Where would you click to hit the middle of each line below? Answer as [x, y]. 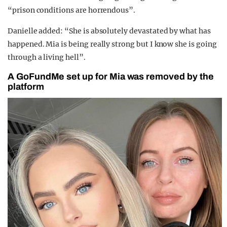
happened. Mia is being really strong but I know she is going [112, 44]
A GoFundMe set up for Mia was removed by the [111, 77]
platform [26, 87]
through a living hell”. [47, 58]
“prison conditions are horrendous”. [72, 10]
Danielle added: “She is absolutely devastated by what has [109, 31]
